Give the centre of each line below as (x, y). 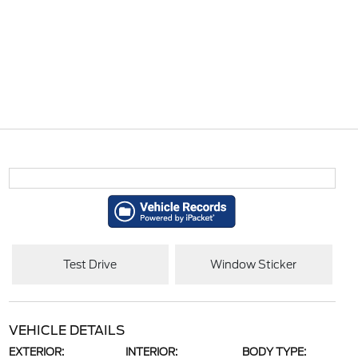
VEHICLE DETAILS (66, 331)
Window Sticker (254, 264)
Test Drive (90, 264)
